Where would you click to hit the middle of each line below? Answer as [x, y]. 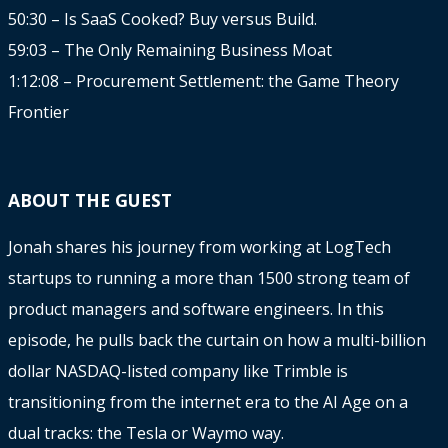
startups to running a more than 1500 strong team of [209, 277]
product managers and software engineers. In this [196, 308]
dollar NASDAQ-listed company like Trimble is [178, 370]
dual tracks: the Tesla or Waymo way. [146, 432]
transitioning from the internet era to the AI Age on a [208, 401]
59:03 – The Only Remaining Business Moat [170, 50]
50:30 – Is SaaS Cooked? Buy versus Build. [162, 19]
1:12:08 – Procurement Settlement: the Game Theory [203, 81]
